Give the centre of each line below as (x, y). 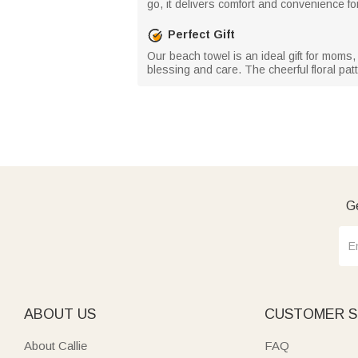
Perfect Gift (201, 34)
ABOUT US (60, 314)
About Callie (56, 345)
